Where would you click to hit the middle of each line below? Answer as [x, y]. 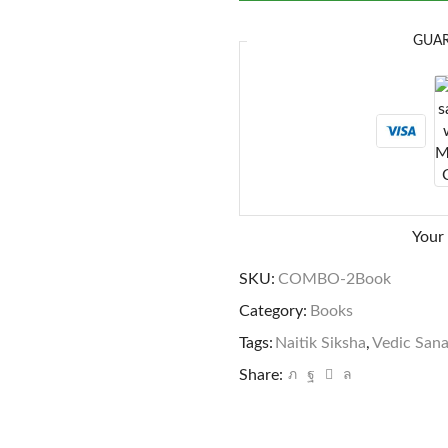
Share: [261, 374]
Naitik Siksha [320, 342]
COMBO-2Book [334, 278]
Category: [273, 310]
